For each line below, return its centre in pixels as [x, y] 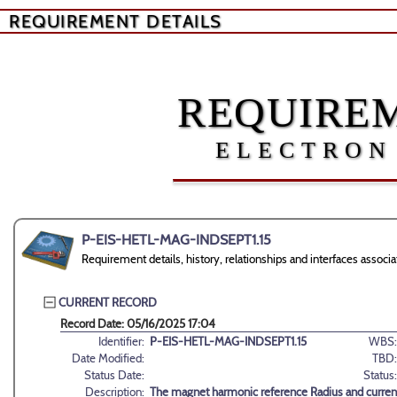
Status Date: [114, 375]
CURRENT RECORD [108, 302]
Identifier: [121, 342]
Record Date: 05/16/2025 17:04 [138, 324]
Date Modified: [108, 358]
